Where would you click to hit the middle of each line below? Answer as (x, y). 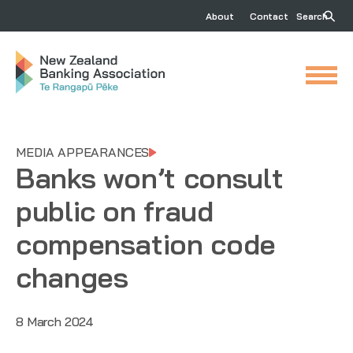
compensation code (146, 243)
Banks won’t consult (150, 177)
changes (72, 277)
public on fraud (115, 210)
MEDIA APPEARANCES (83, 152)
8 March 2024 (55, 321)
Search (312, 16)
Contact (269, 16)
